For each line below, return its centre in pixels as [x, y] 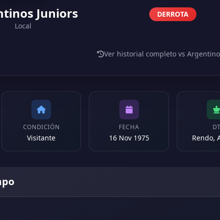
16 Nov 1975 [129, 138]
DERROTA [173, 14]
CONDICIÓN [41, 127]
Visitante [41, 138]
